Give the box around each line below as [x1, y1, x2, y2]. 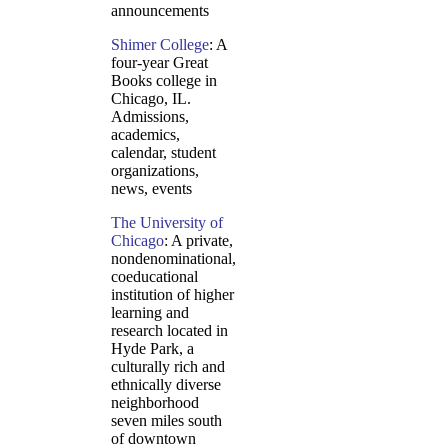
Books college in [111, 72, 217, 89]
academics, [111, 126, 180, 143]
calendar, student [111, 144, 216, 161]
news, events [111, 180, 192, 197]
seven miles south [111, 412, 222, 429]
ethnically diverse [111, 376, 221, 393]
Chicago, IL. [111, 90, 191, 107]
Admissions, [111, 108, 189, 125]
